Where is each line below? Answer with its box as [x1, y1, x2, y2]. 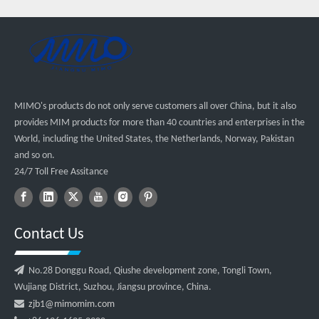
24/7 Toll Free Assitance [14, 166, 108, 177]
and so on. [14, 150, 55, 161]
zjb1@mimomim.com [28, 298, 115, 310]
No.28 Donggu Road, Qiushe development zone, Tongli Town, [24, 265, 272, 276]
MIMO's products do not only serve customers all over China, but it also [14, 100, 296, 112]
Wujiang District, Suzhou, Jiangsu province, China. [14, 281, 211, 293]
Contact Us [14, 226, 84, 243]
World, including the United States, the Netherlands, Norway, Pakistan [14, 133, 294, 145]
